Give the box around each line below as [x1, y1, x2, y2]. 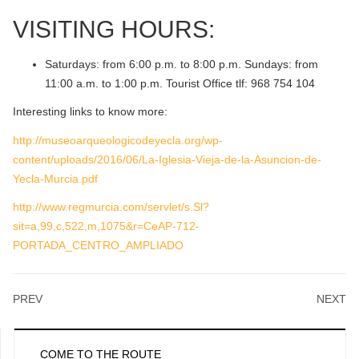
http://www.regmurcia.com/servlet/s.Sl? [13, 200, 209, 213]
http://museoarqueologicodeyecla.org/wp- [13, 133, 223, 147]
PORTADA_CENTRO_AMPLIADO [13, 239, 184, 252]
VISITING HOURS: [13, 16, 215, 42]
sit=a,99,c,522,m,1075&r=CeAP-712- [13, 220, 200, 232]
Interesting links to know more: [13, 105, 167, 118]
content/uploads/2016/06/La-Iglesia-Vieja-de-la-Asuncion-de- [13, 152, 321, 166]
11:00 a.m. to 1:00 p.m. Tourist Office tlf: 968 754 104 [45, 76, 315, 90]
